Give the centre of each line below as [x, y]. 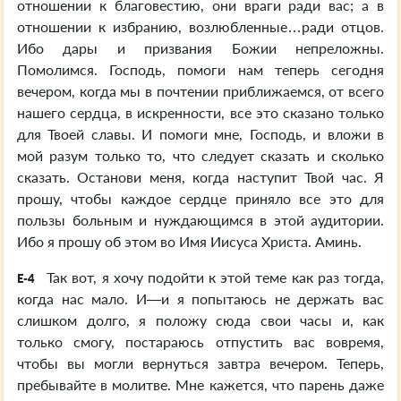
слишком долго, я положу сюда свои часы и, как [200, 320]
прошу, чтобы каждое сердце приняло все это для [200, 198]
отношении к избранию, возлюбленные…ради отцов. [200, 26]
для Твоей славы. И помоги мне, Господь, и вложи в [200, 134]
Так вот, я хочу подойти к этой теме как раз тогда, [213, 277]
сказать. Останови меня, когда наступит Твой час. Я [200, 177]
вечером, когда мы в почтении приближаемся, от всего [200, 91]
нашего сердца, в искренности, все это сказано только [200, 112]
